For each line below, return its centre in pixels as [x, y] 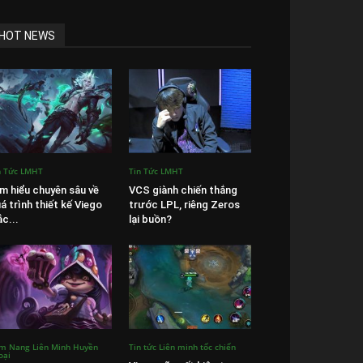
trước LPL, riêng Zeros [184, 205]
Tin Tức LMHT [156, 171]
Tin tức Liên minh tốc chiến [182, 347]
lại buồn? [150, 220]
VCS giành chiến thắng [183, 190]
